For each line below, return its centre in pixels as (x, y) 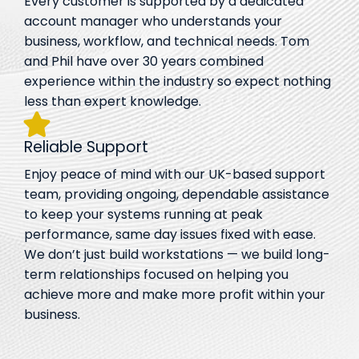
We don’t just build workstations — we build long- (177, 254)
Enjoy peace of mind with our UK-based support (175, 174)
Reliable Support (86, 147)
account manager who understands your (153, 21)
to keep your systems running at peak (143, 214)
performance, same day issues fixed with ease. (170, 234)
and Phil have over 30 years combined (144, 61)
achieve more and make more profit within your (175, 294)
